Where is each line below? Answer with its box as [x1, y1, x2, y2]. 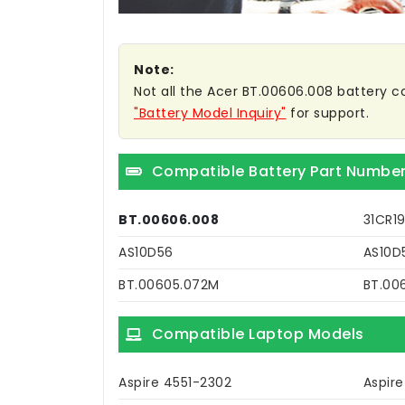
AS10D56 [118, 243, 174, 262]
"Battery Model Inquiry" [134, 104, 287, 123]
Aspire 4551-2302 [118, 373, 231, 392]
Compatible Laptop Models [151, 324, 364, 345]
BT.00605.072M [118, 276, 220, 295]
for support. [286, 104, 369, 123]
